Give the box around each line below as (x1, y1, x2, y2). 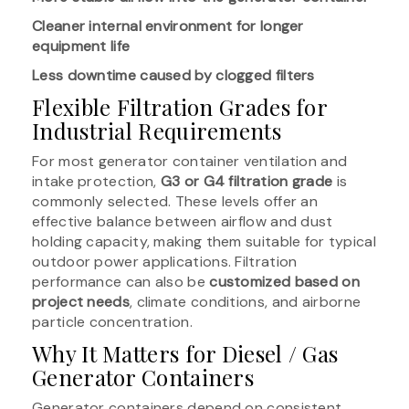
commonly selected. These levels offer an (32, 191, 318, 211)
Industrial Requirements (32, 115, 281, 145)
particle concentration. (32, 311, 193, 331)
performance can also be (32, 271, 210, 291)
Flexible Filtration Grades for (32, 91, 327, 121)
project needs (32, 291, 130, 311)
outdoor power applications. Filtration (32, 251, 298, 271)
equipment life (32, 36, 131, 56)
